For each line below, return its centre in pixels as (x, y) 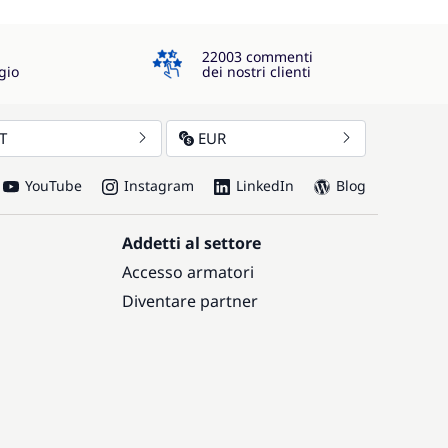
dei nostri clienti (256, 71)
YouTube (53, 185)
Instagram (158, 185)
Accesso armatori (188, 272)
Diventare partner (190, 301)
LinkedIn (264, 185)
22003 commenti (257, 56)
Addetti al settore (192, 243)
